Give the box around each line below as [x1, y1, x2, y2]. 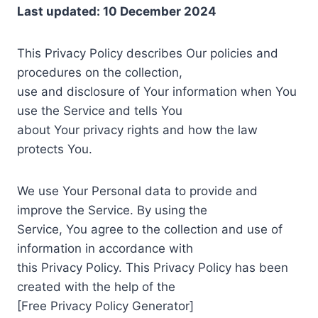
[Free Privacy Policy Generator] [17, 298, 194, 313]
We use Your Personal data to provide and [17, 183, 258, 198]
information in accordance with [17, 241, 193, 256]
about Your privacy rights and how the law [17, 122, 258, 137]
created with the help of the [17, 279, 175, 294]
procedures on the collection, [17, 65, 182, 79]
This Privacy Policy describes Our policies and [17, 45, 278, 60]
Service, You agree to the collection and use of [17, 221, 283, 236]
